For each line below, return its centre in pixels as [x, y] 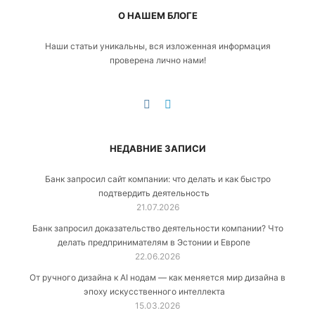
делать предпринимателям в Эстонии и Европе [154, 243]
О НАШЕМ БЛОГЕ [157, 16]
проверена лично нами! [157, 60]
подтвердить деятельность [154, 193]
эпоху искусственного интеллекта [154, 292]
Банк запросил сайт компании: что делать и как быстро [157, 179]
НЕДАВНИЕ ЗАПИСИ [157, 149]
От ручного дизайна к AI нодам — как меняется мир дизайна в [157, 278]
